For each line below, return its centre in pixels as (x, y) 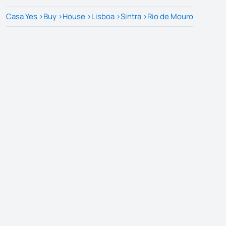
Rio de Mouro (170, 16)
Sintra (131, 16)
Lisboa (103, 16)
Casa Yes (22, 16)
